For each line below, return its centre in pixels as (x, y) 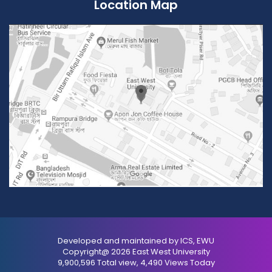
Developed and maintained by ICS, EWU (136, 240)
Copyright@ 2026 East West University (136, 251)
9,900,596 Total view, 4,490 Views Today (136, 262)
